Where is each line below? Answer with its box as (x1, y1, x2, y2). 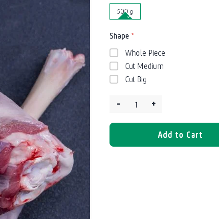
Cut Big (125, 73, 147, 85)
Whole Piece (125, 47, 166, 58)
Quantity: (109, 104, 136, 115)
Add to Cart (158, 129, 203, 140)
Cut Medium (125, 60, 164, 71)
